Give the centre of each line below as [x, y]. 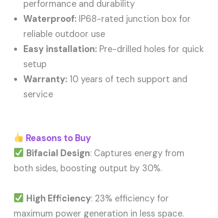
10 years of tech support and [127, 80]
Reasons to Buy [57, 138]
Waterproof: [50, 19]
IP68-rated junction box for [134, 19]
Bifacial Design [58, 153]
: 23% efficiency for [130, 198]
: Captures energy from [137, 153]
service [38, 95]
